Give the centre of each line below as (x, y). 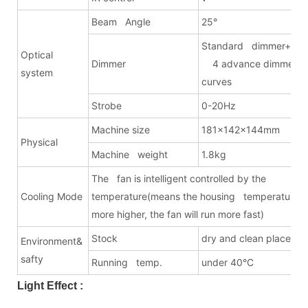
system (52, 72)
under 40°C (228, 262)
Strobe (107, 105)
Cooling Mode (52, 196)
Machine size (121, 129)
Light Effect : (50, 285)
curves (217, 81)
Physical (39, 142)
